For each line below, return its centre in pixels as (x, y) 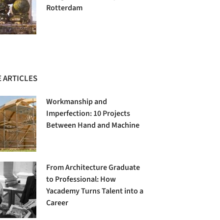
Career (57, 203)
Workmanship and (77, 102)
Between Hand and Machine (93, 125)
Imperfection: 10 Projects (88, 114)
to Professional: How (81, 179)
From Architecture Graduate (93, 168)
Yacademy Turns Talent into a (95, 191)
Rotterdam (65, 8)
